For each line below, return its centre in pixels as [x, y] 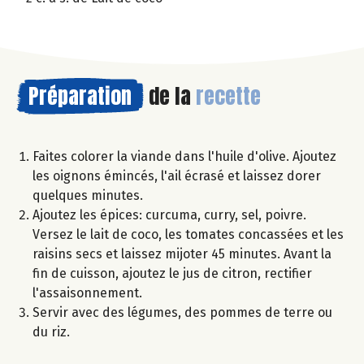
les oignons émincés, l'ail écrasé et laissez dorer [177, 176]
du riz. [51, 332]
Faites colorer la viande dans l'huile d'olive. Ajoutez [184, 157]
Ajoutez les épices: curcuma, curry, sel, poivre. [169, 215]
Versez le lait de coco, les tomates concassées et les [188, 235]
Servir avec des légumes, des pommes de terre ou [182, 313]
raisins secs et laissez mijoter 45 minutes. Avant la [182, 254]
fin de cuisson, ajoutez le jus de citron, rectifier [172, 274]
